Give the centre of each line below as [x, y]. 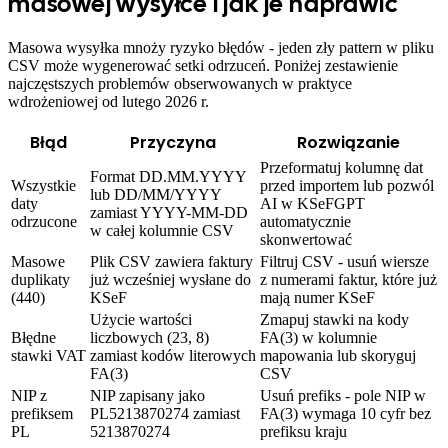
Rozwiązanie [348, 142]
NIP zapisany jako [147, 395]
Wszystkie [43, 185]
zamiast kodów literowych [173, 355]
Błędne [33, 337]
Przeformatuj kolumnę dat [341, 167]
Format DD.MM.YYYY [168, 176]
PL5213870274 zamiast [165, 413]
